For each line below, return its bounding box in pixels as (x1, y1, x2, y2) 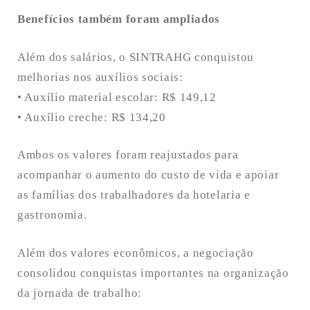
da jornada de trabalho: (17, 286, 143, 300)
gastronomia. (17, 208, 87, 222)
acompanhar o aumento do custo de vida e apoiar (17, 168, 280, 182)
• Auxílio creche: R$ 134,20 (17, 110, 166, 124)
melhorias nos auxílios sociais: (17, 70, 183, 84)
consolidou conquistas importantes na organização (17, 266, 289, 280)
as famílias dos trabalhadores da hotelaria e (17, 188, 250, 202)
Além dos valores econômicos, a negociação (17, 246, 254, 259)
